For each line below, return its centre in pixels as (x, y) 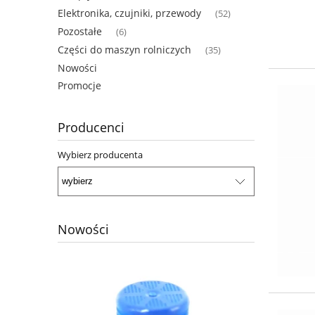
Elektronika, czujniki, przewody (129, 13)
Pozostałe (80, 31)
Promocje (79, 85)
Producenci (91, 127)
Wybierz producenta (100, 154)
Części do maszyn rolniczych (124, 49)
